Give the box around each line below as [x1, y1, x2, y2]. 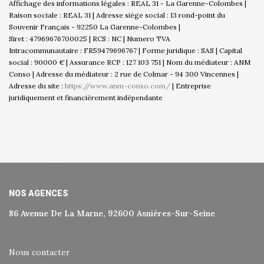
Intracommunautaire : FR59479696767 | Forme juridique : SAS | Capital [9, 45, 242, 55]
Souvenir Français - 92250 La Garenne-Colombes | [9, 22, 180, 31]
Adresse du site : [9, 81, 65, 90]
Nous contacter [9, 246, 70, 258]
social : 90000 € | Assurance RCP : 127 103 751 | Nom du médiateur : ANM [9, 57, 250, 67]
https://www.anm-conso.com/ [65, 81, 170, 90]
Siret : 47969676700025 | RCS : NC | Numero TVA [9, 34, 170, 43]
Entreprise [176, 81, 211, 90]
